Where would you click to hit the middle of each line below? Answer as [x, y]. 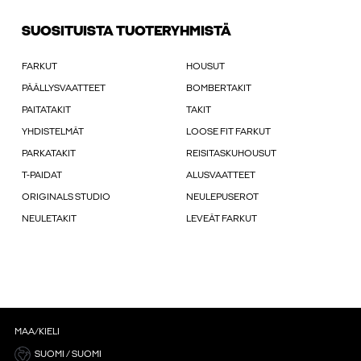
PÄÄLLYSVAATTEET [64, 89]
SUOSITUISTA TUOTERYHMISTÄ [127, 32]
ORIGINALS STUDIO [66, 198]
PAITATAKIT [46, 111]
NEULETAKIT [49, 220]
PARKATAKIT [49, 154]
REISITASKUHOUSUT [232, 154]
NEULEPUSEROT [223, 198]
